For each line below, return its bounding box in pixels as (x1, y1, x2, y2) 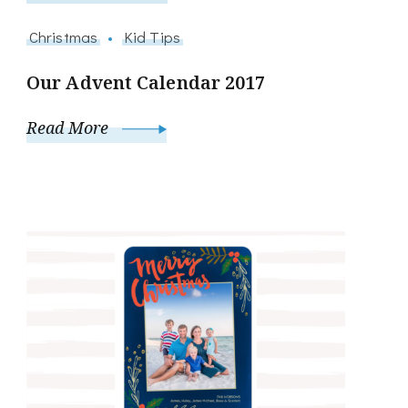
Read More (26, 116, 113, 138)
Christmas (29, 25, 97, 46)
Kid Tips (125, 25, 180, 46)
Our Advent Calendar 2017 (26, 69, 266, 95)
